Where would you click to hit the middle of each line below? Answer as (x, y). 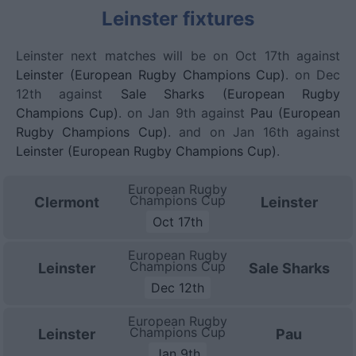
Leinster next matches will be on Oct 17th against (178, 56)
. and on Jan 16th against (254, 132)
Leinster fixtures (178, 19)
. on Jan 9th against (184, 113)
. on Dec (313, 75)
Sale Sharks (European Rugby (230, 94)
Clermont (66, 202)
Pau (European (295, 113)
